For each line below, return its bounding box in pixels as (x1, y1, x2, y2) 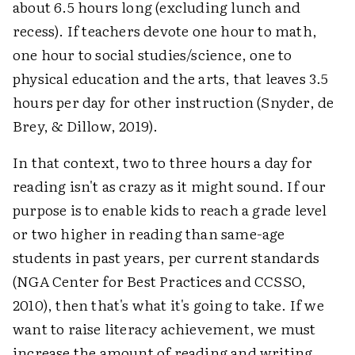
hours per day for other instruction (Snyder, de (13, 90, 334, 113)
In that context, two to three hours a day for (13, 151, 313, 173)
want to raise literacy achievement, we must (13, 317, 316, 339)
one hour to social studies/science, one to (13, 43, 292, 65)
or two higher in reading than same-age (13, 222, 285, 244)
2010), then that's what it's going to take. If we (13, 293, 324, 315)
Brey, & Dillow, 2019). (13, 114, 158, 136)
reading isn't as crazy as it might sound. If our (13, 174, 326, 197)
